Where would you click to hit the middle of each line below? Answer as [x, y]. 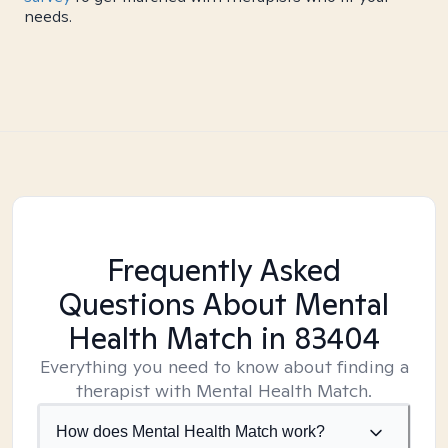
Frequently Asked [224, 270]
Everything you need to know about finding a [224, 366]
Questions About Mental [224, 304]
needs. [48, 16]
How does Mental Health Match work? [190, 431]
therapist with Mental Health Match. [224, 390]
